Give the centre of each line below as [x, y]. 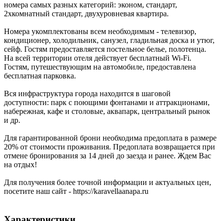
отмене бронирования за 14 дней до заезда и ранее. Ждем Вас [108, 156]
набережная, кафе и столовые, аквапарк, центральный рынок [107, 111]
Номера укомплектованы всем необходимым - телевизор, [100, 32]
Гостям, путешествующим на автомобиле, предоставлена [100, 67]
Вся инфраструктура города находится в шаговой [87, 94]
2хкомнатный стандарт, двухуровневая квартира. [86, 14]
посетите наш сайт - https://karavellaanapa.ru [76, 191]
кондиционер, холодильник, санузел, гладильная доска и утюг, [109, 40]
